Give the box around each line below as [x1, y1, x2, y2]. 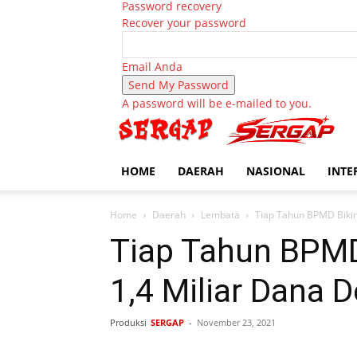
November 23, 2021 [197, 316, 276, 329]
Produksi [110, 316, 147, 329]
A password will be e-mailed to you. [122, 96, 312, 111]
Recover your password [122, 15, 246, 30]
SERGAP [151, 316, 184, 329]
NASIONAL [246, 163, 305, 179]
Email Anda [122, 59, 182, 74]
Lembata [201, 208, 240, 222]
